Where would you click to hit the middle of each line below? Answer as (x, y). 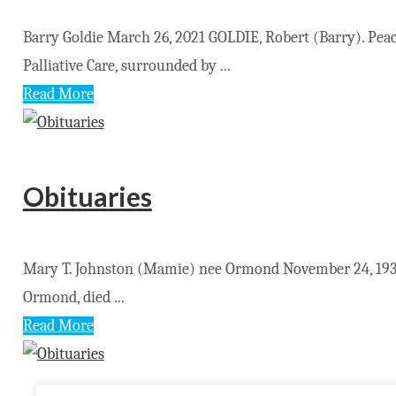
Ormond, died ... (73, 298)
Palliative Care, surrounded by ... (126, 65)
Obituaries (87, 197)
